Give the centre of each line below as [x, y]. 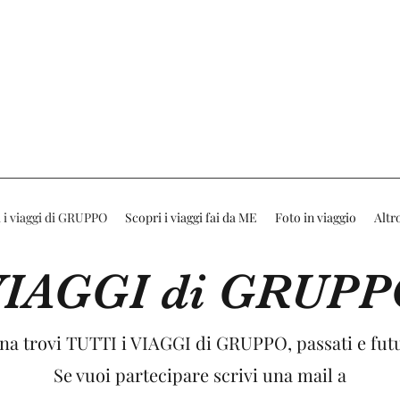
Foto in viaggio [316, 217]
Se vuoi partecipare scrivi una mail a [200, 375]
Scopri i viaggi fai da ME [191, 217]
